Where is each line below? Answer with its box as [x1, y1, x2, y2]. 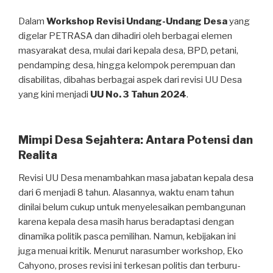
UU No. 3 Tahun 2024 [90, 89, 186, 101]
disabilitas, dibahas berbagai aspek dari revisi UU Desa [18, 74, 242, 86]
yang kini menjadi [18, 89, 90, 101]
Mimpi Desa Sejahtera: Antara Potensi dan [18, 133, 253, 146]
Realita [18, 148, 57, 161]
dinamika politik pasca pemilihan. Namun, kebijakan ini [18, 231, 236, 243]
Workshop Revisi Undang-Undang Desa [46, 16, 227, 27]
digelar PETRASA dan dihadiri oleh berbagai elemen [18, 30, 232, 42]
